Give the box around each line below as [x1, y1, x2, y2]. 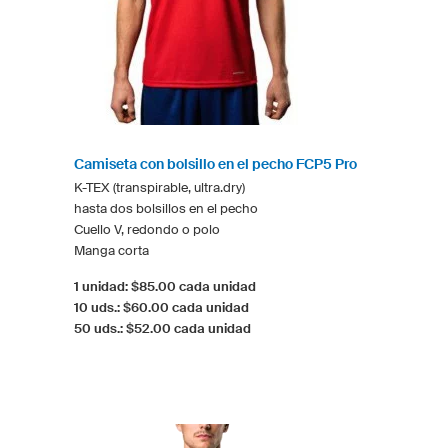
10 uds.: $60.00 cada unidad [74, 299, 249, 315]
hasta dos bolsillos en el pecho [74, 200, 258, 216]
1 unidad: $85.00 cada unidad [74, 278, 256, 294]
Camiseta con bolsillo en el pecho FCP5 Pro [74, 155, 357, 172]
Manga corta [74, 242, 149, 258]
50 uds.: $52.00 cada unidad [74, 320, 251, 336]
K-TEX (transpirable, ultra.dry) [74, 179, 245, 195]
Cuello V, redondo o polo [74, 221, 220, 237]
